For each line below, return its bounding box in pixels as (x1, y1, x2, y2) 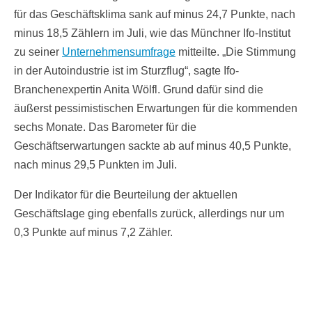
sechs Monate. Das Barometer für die (14, 120, 196, 133)
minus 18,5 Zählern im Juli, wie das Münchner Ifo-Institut (14, 26, 290, 39)
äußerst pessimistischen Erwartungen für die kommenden (14, 102, 297, 114)
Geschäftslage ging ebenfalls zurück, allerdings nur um (14, 207, 284, 219)
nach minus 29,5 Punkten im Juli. (14, 158, 177, 171)
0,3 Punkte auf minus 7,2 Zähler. (14, 226, 173, 238)
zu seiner (14, 45, 62, 58)
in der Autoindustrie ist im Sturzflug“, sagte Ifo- (14, 64, 239, 77)
